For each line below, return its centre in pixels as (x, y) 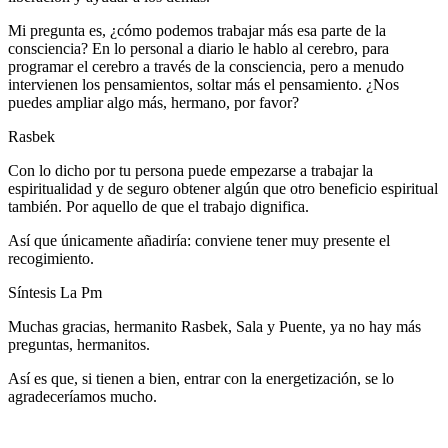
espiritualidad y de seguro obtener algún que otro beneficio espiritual (223, 188)
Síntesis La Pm (55, 292)
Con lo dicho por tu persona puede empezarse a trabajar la (190, 170)
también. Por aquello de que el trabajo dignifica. (158, 206)
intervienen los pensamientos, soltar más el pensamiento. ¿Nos (203, 84)
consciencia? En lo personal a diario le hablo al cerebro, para (198, 48)
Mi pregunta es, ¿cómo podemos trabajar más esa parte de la (197, 30)
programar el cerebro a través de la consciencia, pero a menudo (206, 66)
